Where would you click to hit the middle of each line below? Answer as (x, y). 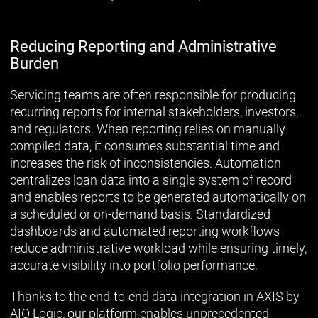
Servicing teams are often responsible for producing (153, 94)
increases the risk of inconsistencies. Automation (146, 163)
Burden (34, 63)
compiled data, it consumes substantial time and (145, 146)
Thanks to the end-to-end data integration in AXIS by (155, 296)
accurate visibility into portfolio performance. (134, 265)
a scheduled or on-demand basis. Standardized (140, 214)
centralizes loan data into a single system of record (151, 180)
